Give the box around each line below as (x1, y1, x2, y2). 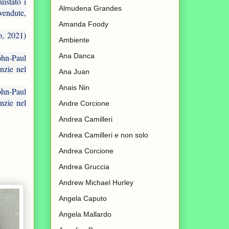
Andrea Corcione (59, 147, 113, 155)
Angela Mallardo (59, 210, 111, 219)
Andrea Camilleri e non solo (59, 131, 148, 140)
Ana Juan (59, 67, 89, 76)
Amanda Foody (59, 20, 108, 29)
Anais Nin (59, 83, 89, 92)
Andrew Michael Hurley (59, 178, 133, 187)
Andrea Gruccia (59, 163, 109, 171)
